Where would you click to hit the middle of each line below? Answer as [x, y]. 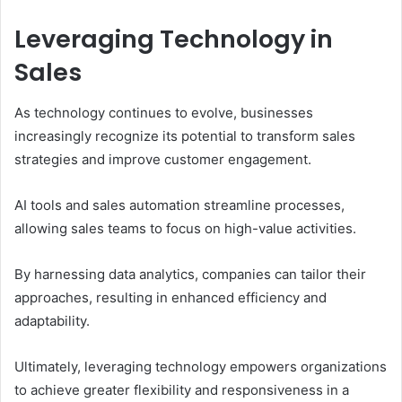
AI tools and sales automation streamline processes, [179, 205]
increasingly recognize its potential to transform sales [185, 135]
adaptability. [52, 320]
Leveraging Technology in [174, 39]
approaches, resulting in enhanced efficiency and [170, 297]
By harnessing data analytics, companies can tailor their [190, 274]
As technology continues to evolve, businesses [164, 112]
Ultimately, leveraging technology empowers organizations [201, 366]
